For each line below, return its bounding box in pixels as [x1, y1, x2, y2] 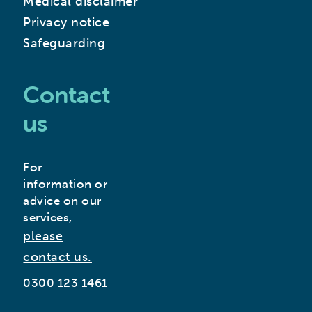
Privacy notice [23, 15, 110, 31]
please [23, 228, 63, 244]
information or [23, 177, 108, 192]
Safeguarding [23, 36, 106, 52]
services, [23, 210, 72, 225]
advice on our [23, 194, 102, 208]
